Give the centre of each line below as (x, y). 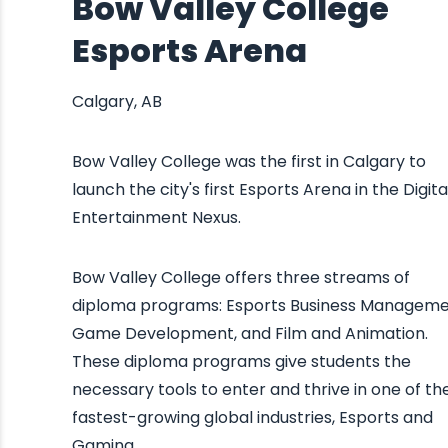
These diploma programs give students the (241, 361)
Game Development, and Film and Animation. (250, 333)
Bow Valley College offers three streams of (241, 277)
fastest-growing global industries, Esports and (252, 417)
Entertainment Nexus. (156, 217)
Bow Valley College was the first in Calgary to (249, 161)
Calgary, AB (117, 101)
